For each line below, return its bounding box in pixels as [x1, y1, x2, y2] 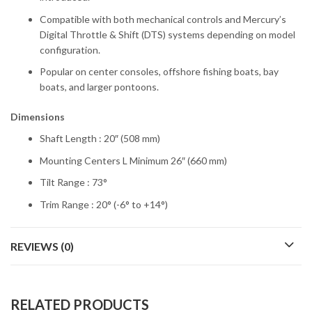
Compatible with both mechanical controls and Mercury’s [40, 13, 286, 25]
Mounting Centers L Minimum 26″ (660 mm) [40, 154, 227, 166]
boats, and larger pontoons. [40, 81, 159, 93]
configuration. [40, 43, 100, 56]
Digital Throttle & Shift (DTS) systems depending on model [40, 28, 295, 40]
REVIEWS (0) [10, 239, 74, 253]
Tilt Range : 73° [40, 176, 107, 189]
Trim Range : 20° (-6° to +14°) [40, 198, 168, 210]
